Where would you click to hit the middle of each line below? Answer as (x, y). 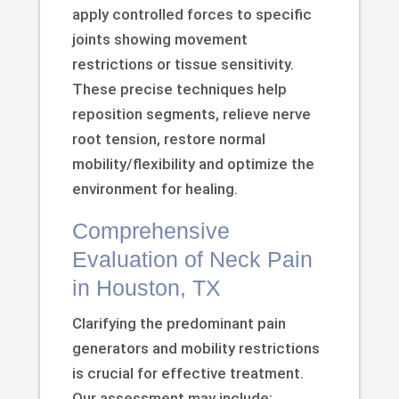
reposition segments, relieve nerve (191, 114)
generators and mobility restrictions (195, 348)
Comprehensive (151, 230)
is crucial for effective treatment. (187, 373)
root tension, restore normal (168, 138)
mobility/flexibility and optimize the (193, 163)
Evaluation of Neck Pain (192, 259)
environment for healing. (155, 188)
